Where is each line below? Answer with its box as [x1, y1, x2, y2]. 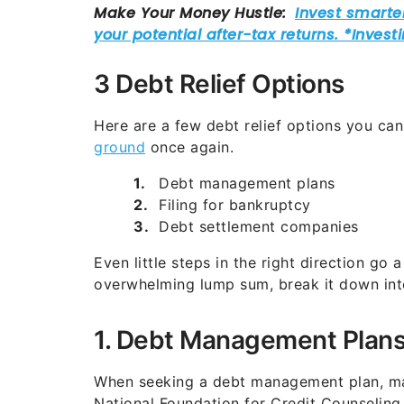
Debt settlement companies [159, 216, 359, 235]
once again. [145, 137, 234, 156]
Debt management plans [159, 173, 335, 192]
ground [94, 137, 145, 156]
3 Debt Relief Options [94, 68, 344, 99]
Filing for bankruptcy [159, 195, 311, 214]
